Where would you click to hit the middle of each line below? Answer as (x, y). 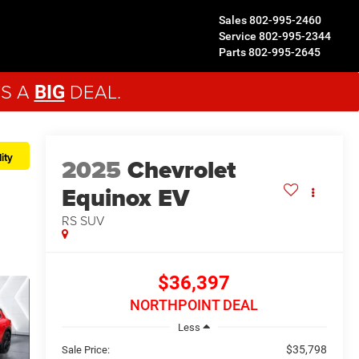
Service (238, 36)
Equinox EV (125, 198)
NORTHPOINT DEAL (194, 305)
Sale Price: (85, 349)
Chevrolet (181, 170)
